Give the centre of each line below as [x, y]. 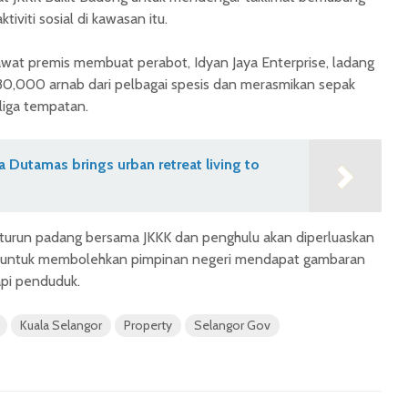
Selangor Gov [232, 326]
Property [148, 326]
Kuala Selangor [61, 326]
